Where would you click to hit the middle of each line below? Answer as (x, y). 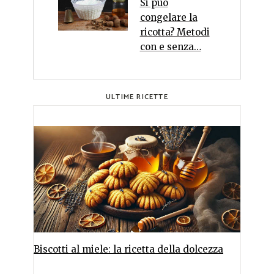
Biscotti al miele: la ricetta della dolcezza (128, 249)
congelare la (168, 17)
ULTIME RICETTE (137, 97)
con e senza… (170, 46)
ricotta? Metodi (175, 32)
